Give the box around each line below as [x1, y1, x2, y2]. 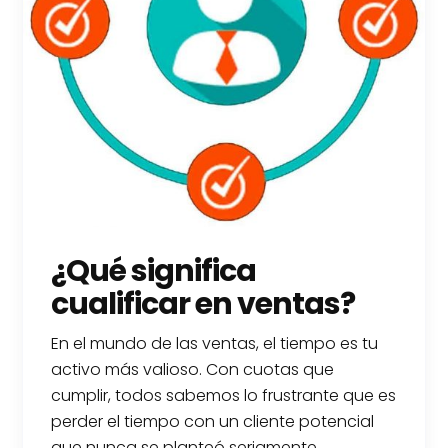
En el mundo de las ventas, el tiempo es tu [51, 331, 379, 355]
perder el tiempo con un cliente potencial [51, 409, 375, 433]
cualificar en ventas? [51, 282, 356, 325]
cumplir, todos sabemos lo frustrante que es [51, 383, 397, 407]
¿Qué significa [51, 249, 257, 292]
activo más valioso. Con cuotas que [51, 357, 335, 381]
